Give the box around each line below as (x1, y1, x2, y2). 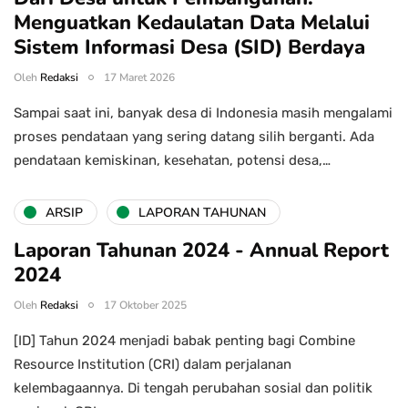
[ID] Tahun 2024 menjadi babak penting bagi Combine (14, 332, 355, 350)
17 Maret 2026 (104, 70, 175, 86)
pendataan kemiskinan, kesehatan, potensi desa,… (14, 152, 331, 169)
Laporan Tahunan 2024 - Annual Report (14, 237, 389, 265)
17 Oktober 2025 (104, 298, 187, 313)
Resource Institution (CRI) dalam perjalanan (14, 356, 291, 373)
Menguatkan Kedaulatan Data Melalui (14, 9, 370, 37)
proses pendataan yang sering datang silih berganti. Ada (14, 128, 374, 146)
